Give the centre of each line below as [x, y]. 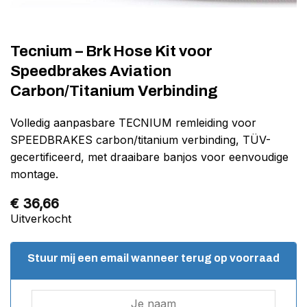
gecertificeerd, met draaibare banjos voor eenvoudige [149, 157]
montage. [34, 174]
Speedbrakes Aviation [91, 71]
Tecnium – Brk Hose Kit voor [111, 51]
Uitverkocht [41, 219]
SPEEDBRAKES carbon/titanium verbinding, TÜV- [140, 140]
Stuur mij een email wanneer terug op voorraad [153, 258]
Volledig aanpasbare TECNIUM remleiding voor [133, 123]
